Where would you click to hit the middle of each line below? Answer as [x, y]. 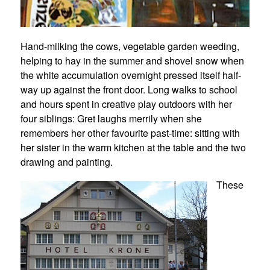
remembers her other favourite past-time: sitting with [130, 133]
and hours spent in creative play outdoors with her [126, 104]
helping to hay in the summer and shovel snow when [132, 61]
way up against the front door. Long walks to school [129, 89]
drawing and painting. [67, 162]
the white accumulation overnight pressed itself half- [130, 75]
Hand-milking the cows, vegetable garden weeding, [130, 46]
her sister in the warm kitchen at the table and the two [133, 147]
